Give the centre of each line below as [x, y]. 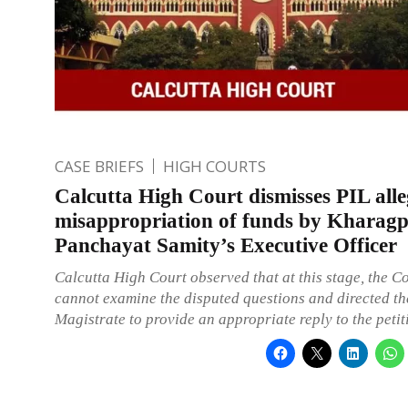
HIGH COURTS [214, 166]
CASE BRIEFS [99, 166]
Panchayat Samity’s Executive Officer [226, 245]
